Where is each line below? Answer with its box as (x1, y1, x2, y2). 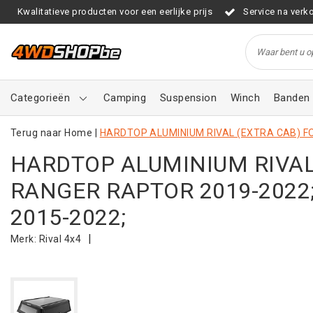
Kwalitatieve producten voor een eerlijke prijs (17, 6, 213, 17)
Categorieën (10, 92, 71, 104)
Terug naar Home (10, 127, 93, 138)
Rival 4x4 (38, 233, 82, 245)
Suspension (159, 92, 217, 104)
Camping (103, 92, 147, 104)
